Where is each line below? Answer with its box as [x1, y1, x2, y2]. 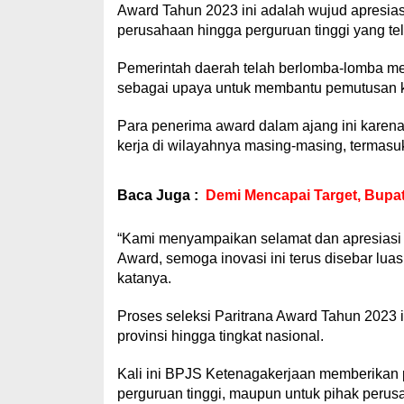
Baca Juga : [116, 187, 198, 203]
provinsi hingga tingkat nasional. [116, 327, 324, 344]
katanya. [116, 270, 171, 286]
